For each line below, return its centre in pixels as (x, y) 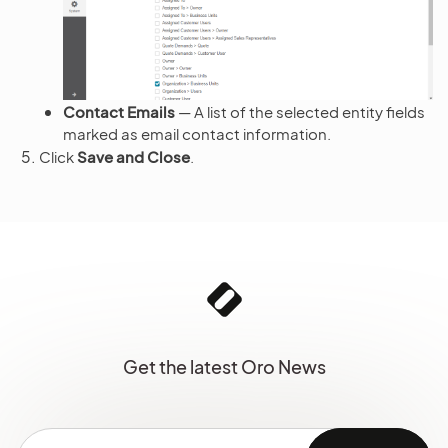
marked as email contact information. (197, 133)
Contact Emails (119, 111)
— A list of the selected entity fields (300, 111)
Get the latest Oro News (224, 366)
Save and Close (133, 156)
